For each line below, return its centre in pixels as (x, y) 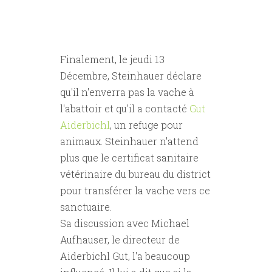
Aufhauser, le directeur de (120, 240)
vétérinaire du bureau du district (135, 174)
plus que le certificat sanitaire (129, 158)
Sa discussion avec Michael (125, 223)
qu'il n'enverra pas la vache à (127, 92)
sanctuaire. (86, 207)
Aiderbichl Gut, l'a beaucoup (125, 256)
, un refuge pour (146, 125)
